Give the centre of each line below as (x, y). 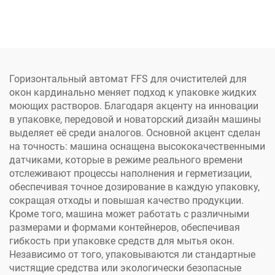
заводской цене (206, 36)
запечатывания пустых (69, 60)
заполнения (69, 19)
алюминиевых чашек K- (69, 33)
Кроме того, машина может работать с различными (129, 214)
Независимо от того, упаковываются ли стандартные (132, 255)
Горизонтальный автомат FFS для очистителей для (128, 79)
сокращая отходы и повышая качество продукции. (126, 201)
